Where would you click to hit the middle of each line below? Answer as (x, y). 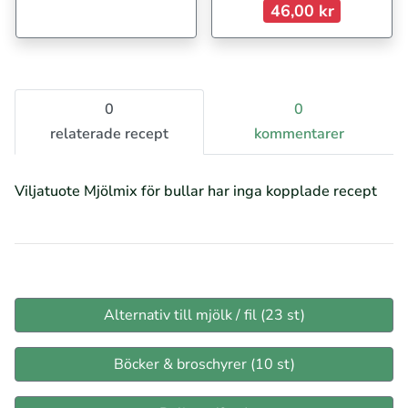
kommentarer (299, 134)
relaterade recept (109, 134)
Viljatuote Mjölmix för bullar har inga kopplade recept (196, 192)
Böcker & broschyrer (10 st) (204, 365)
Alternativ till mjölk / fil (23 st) (204, 316)
